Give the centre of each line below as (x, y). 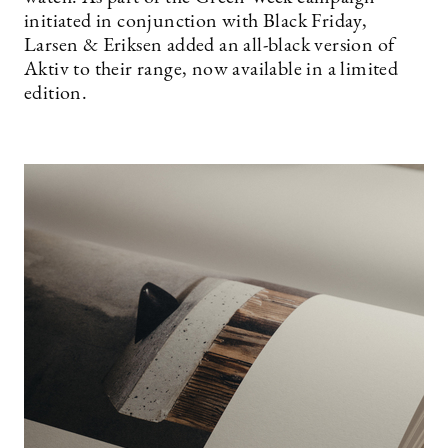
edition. (56, 94)
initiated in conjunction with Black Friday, (196, 22)
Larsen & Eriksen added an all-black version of (209, 46)
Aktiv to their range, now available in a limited (211, 70)
